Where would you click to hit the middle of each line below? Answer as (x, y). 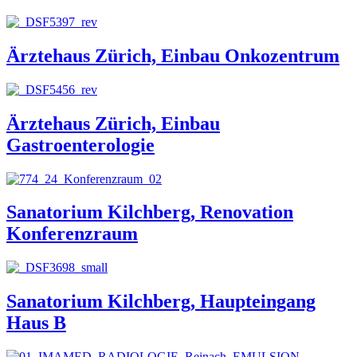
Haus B (36, 323)
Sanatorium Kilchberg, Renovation (150, 212)
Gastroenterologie (80, 145)
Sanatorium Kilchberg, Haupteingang (161, 302)
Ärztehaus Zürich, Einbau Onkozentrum (173, 55)
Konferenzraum (72, 234)
